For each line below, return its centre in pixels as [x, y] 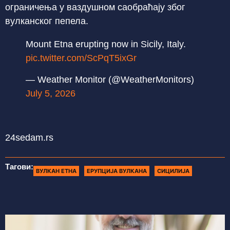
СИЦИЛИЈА [173, 171]
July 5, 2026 [51, 93]
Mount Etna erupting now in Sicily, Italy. [106, 44]
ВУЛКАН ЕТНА [56, 171]
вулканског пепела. [47, 21]
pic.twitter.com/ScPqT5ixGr [81, 58]
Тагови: [19, 167]
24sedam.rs [29, 138]
